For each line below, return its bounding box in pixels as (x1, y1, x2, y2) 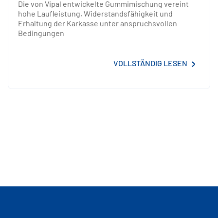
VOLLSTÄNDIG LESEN (113, 58, 187, 68)
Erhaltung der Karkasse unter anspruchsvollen (18, 18, 177, 28)
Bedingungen (18, 28, 64, 37)
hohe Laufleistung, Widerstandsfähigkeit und (18, 8, 173, 18)
